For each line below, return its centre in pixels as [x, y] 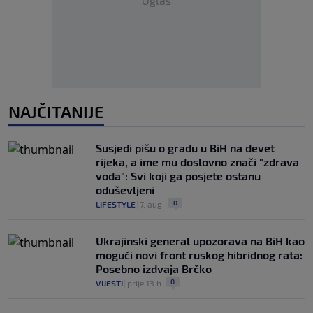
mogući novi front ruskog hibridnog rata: [199, 255]
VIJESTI [109, 283]
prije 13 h [144, 283]
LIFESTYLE [116, 204]
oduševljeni [125, 190]
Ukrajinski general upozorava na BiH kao [200, 241]
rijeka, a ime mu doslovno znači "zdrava [197, 162]
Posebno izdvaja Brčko [154, 269]
